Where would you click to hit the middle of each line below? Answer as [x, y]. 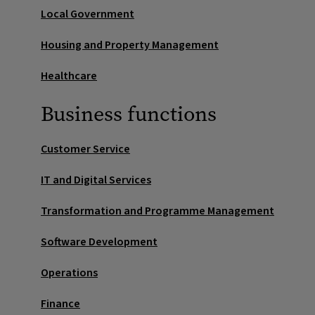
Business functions [129, 114]
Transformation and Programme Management [157, 211]
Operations [69, 273]
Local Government [88, 14]
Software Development [99, 242]
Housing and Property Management [130, 45]
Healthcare [69, 76]
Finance [60, 304]
